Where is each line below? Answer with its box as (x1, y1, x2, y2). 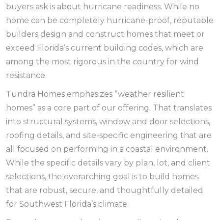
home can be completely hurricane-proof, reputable (6, 16, 214, 25)
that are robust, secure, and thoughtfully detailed (6, 186, 203, 195)
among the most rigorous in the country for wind (6, 57, 199, 66)
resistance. (6, 71, 47, 80)
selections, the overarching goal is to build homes (6, 172, 198, 181)
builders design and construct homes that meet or (6, 29, 205, 39)
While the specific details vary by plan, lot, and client (6, 158, 210, 167)
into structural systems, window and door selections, (6, 117, 210, 126)
